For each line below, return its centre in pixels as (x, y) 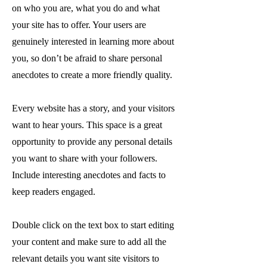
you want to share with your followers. (85, 158)
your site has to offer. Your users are (79, 25)
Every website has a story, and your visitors (93, 108)
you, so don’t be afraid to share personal (87, 58)
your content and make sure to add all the (89, 242)
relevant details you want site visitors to (86, 258)
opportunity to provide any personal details (92, 142)
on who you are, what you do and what (86, 8)
